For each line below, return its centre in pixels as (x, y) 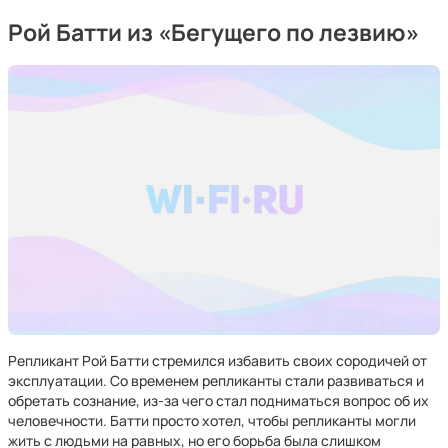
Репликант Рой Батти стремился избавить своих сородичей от (217, 360)
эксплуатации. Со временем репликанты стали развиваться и (216, 380)
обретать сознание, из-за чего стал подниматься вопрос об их (218, 400)
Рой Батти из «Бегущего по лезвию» (213, 32)
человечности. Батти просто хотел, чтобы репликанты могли (212, 420)
